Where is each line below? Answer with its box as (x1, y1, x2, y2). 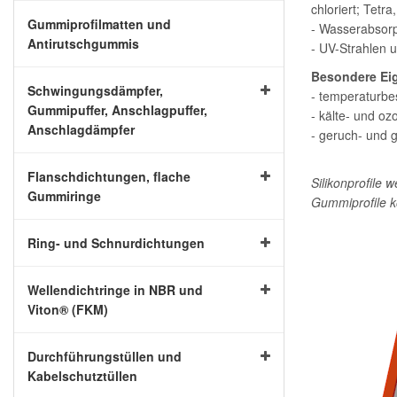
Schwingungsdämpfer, (27, 82, 163, 99)
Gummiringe (27, 187, 101, 205)
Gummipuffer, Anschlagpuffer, (27, 101, 207, 119)
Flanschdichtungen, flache (27, 167, 191, 185)
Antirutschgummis (27, 35, 139, 52)
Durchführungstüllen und (27, 347, 182, 365)
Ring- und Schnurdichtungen (27, 234, 205, 252)
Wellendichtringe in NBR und (27, 281, 203, 299)
